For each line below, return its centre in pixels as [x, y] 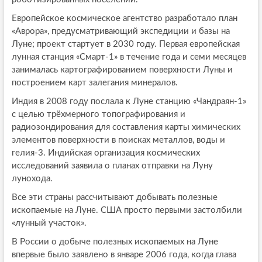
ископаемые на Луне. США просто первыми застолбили [127, 211]
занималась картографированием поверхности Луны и [122, 70]
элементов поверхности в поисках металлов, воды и [118, 140]
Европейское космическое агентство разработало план [124, 19]
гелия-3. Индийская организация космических [106, 153]
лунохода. [32, 179]
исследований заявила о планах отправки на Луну [112, 166]
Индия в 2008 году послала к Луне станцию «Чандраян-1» [129, 102]
